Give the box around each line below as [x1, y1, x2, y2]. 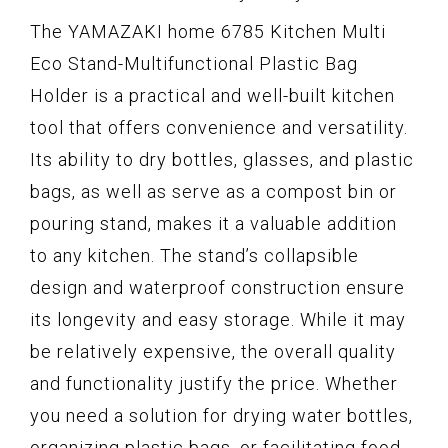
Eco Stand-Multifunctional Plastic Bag [30, 52, 358, 74]
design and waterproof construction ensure [30, 276, 405, 298]
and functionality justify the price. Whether [30, 372, 398, 394]
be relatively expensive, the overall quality [30, 340, 396, 362]
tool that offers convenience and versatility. [30, 116, 408, 138]
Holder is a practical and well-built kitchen [30, 84, 395, 106]
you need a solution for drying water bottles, [30, 404, 413, 426]
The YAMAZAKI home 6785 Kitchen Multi [30, 20, 386, 42]
